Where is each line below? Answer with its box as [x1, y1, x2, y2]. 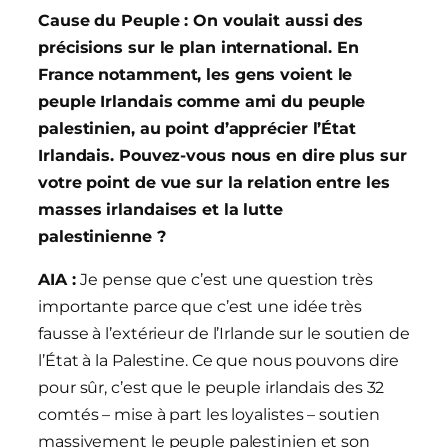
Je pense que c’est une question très [80, 270, 373, 290]
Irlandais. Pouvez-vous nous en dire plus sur [38, 146, 407, 166]
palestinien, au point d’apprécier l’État [38, 119, 356, 139]
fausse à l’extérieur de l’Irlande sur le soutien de [38, 324, 410, 344]
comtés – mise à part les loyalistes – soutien [38, 405, 380, 425]
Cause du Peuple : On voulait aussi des [38, 11, 364, 31]
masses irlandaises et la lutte [38, 200, 283, 220]
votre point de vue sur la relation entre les [38, 173, 390, 193]
